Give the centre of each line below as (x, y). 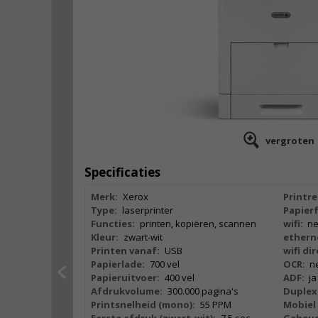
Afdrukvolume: (127, 291)
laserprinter (147, 210)
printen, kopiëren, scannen (198, 224)
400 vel (179, 278)
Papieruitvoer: (125, 278)
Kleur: (105, 237)
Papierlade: (118, 264)
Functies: (113, 224)
